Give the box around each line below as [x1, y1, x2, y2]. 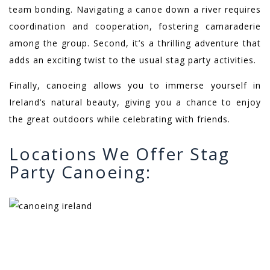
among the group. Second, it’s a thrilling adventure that [9, 37, 261, 49]
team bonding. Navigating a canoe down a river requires [9, 4, 261, 16]
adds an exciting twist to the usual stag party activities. [9, 54, 259, 66]
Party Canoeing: [9, 160, 151, 184]
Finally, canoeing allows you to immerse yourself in [9, 80, 261, 92]
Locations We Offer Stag [9, 142, 230, 166]
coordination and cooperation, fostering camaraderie [9, 20, 261, 33]
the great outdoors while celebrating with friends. [9, 113, 230, 125]
